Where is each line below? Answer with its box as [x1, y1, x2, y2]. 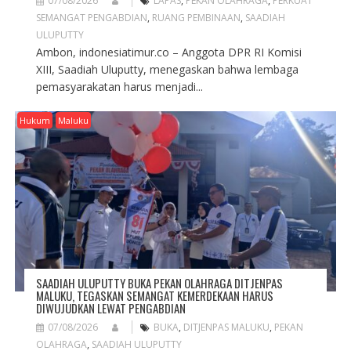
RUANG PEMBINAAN [151, 10, 241, 24]
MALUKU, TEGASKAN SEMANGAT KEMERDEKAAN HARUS [35, 286, 273, 304]
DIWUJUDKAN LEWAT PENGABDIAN [35, 299, 186, 317]
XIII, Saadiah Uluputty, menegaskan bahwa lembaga [35, 61, 299, 77]
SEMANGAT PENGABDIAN [35, 10, 147, 24]
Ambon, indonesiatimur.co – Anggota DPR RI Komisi [35, 44, 302, 60]
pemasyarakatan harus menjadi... [35, 78, 203, 94]
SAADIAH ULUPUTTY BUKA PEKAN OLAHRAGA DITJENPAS [35, 273, 283, 291]
